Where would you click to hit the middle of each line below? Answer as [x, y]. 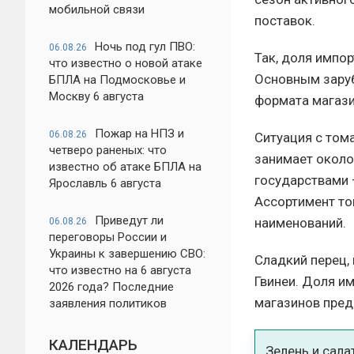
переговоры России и [108, 237]
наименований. [300, 223]
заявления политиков [108, 303]
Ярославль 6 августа [105, 183]
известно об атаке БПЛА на [125, 167]
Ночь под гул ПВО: [145, 47]
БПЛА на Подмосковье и [117, 80]
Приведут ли [129, 220]
